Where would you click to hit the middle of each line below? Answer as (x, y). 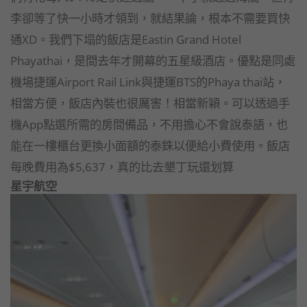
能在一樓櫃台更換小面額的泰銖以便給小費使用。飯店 (150, 146)
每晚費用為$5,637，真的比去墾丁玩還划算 (122, 167)
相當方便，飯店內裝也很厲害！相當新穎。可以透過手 (150, 103)
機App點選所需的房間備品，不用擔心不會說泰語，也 (149, 124)
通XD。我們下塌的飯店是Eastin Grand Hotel (126, 39)
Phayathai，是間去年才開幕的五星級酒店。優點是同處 (153, 61)
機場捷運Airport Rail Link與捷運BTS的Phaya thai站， (148, 82)
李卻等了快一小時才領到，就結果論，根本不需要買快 (150, 18)
